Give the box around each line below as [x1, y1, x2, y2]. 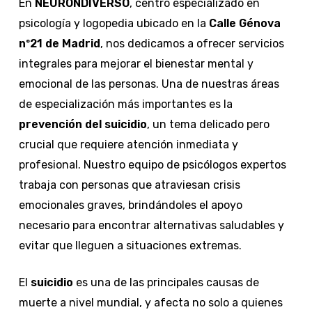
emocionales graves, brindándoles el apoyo [18, 198, 242, 212]
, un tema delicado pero [146, 117, 270, 131]
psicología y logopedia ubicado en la [18, 16, 206, 30]
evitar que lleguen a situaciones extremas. [18, 238, 242, 252]
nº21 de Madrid [18, 36, 100, 50]
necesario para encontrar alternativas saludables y [18, 218, 284, 232]
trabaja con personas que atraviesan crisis [18, 178, 240, 192]
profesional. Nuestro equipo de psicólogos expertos [18, 157, 286, 171]
